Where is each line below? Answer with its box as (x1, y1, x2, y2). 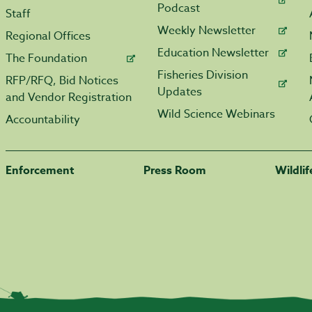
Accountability (6, 111, 80, 128)
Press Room (143, 162, 206, 179)
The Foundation (6, 50, 87, 67)
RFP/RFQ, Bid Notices (6, 72, 118, 89)
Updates (157, 84, 202, 100)
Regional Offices (6, 28, 91, 45)
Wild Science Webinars (157, 106, 275, 123)
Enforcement (6, 162, 75, 179)
